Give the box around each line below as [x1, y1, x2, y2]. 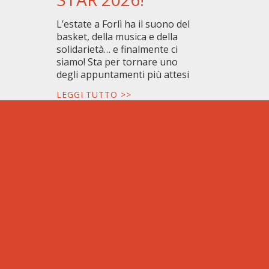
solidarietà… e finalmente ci [56, 43, 178, 56]
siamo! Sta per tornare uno [56, 55, 178, 69]
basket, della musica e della [56, 30, 178, 44]
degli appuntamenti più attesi [56, 68, 190, 82]
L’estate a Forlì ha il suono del [56, 17, 190, 31]
